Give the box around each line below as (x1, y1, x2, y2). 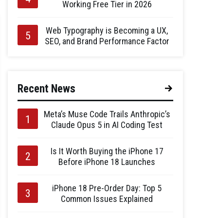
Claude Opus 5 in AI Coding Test (51, 120, 163, 130)
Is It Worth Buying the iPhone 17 (50, 146, 163, 156)
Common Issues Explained (61, 194, 153, 204)
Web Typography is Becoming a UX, (46, 25, 168, 36)
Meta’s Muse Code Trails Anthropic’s (43, 109, 170, 119)
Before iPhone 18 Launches (58, 157, 155, 167)
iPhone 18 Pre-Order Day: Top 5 (52, 183, 162, 193)
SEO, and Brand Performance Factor (44, 36, 169, 46)
